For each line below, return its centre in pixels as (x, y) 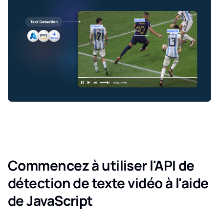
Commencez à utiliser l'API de (101, 165)
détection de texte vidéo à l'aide (108, 183)
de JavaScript (50, 201)
